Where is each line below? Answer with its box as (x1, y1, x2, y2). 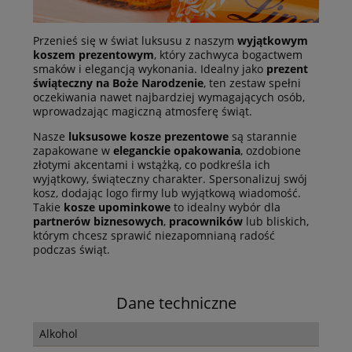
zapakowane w (33, 143, 113, 159)
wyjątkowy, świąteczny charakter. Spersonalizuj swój (33, 171, 307, 187)
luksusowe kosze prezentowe (68, 129, 229, 145)
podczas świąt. (33, 242, 110, 258)
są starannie (229, 129, 297, 145)
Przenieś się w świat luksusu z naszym (33, 33, 237, 49)
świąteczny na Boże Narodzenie (33, 75, 203, 91)
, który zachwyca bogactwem (154, 47, 302, 63)
